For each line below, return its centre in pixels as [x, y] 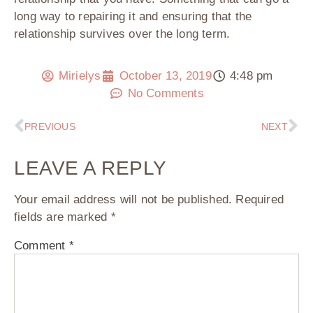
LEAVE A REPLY [90, 168]
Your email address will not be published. [123, 200]
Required [260, 200]
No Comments [166, 94]
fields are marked [63, 217]
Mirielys [80, 76]
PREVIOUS [50, 126]
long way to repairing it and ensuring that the [133, 17]
